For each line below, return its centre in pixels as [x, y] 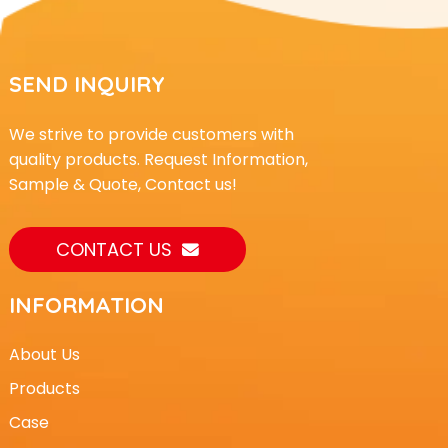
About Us [44, 354]
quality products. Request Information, [158, 159]
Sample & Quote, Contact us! [122, 184]
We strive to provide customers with [151, 134]
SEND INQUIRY [86, 83]
